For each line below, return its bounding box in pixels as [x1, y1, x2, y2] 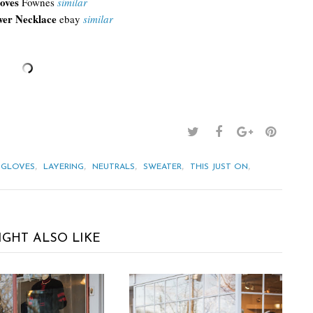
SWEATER [143, 163, 182, 171]
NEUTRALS [92, 163, 135, 171]
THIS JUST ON [190, 163, 248, 171]
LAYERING [43, 163, 84, 171]
